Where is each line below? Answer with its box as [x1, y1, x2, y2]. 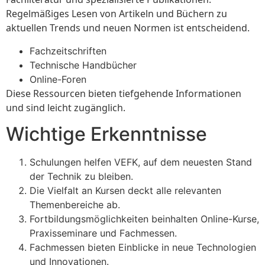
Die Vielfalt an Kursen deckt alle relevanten [30, 185, 221, 197]
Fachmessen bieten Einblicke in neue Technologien [30, 241, 256, 254]
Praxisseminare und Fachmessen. [30, 227, 177, 240]
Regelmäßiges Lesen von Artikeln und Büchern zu [6, 7, 227, 21]
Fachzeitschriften [30, 44, 106, 57]
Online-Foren [30, 73, 86, 85]
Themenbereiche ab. [30, 199, 120, 211]
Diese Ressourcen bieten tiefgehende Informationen [6, 86, 241, 100]
